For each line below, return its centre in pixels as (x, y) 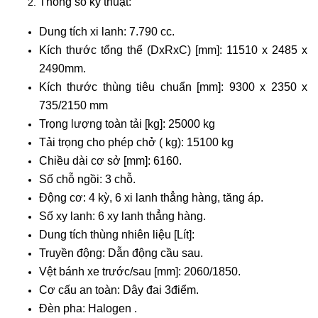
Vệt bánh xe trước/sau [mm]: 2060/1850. (140, 271)
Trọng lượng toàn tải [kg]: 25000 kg (127, 124)
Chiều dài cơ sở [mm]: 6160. (110, 160)
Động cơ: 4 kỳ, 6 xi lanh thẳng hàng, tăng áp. (151, 197)
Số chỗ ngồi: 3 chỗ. (87, 179)
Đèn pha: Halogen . (88, 308)
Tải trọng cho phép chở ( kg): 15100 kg (136, 142)
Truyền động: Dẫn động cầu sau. (121, 253)
